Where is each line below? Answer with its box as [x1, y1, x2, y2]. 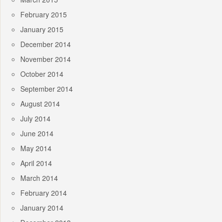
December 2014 [20, 39, 71, 49]
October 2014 [20, 68, 63, 79]
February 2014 [20, 187, 67, 198]
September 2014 [20, 83, 73, 94]
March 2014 [20, 172, 58, 183]
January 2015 [20, 24, 63, 34]
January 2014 [20, 202, 63, 213]
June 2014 [20, 128, 54, 138]
